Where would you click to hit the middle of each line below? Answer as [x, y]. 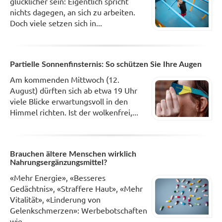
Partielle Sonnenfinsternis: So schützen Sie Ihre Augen [106, 64]
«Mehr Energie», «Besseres [58, 178]
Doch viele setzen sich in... [56, 23]
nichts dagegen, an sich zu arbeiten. [73, 12]
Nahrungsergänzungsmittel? [58, 163]
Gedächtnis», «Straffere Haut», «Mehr [76, 189]
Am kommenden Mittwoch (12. [65, 79]
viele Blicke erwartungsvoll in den [69, 101]
